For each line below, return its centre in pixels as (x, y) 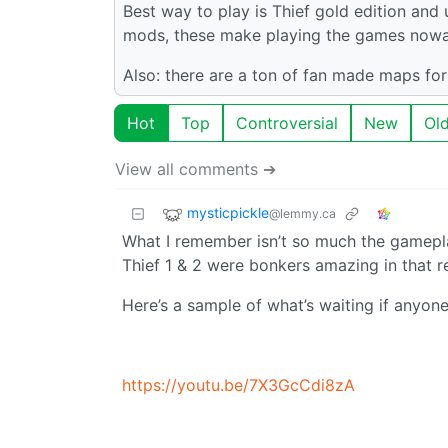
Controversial (287, 122)
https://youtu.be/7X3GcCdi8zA (238, 384)
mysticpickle (228, 212)
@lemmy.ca (302, 213)
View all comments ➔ (195, 168)
